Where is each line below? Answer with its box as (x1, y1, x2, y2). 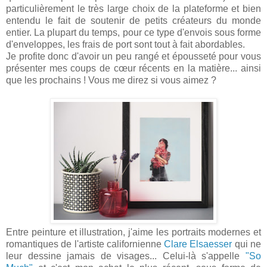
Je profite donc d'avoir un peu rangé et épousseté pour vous (6, 51, 261, 61)
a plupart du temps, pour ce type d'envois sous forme (39, 27, 262, 38)
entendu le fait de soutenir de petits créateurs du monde (6, 15, 261, 26)
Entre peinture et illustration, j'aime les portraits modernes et (6, 226, 261, 237)
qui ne (232, 238, 262, 249)
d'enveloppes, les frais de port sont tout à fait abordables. (6, 39, 245, 49)
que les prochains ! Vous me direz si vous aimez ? (6, 74, 216, 85)
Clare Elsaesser (164, 238, 232, 249)
